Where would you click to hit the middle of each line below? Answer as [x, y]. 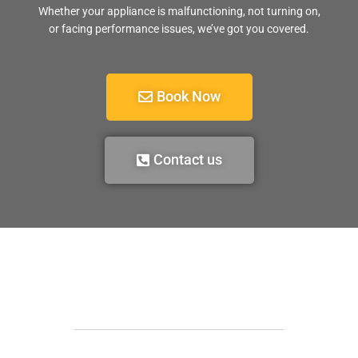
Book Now [188, 96]
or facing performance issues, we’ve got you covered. [179, 29]
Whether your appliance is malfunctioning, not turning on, [179, 11]
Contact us [187, 159]
